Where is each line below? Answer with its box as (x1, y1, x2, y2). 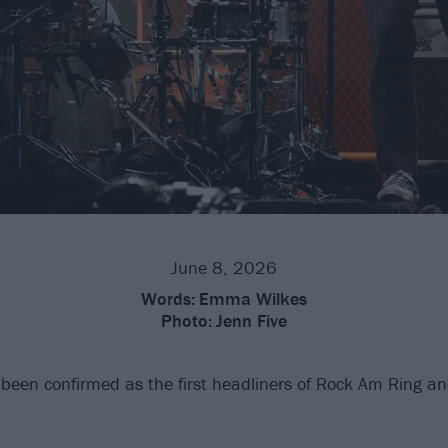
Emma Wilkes (199, 286, 307, 310)
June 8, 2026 (171, 255, 277, 279)
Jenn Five (216, 308, 287, 332)
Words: (141, 286, 195, 310)
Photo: (161, 308, 212, 332)
